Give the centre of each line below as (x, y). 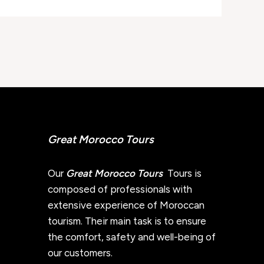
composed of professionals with (120, 189)
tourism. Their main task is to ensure (127, 221)
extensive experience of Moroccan (126, 205)
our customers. (80, 253)
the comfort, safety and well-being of (132, 237)
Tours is (183, 173)
